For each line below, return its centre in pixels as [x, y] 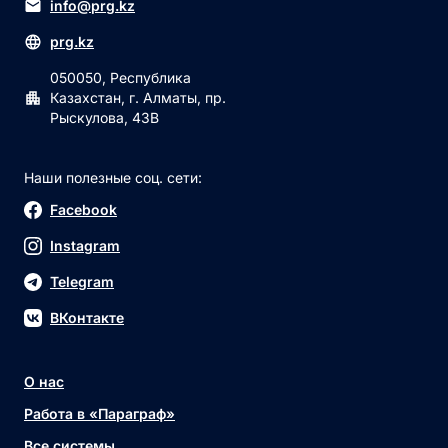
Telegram [82, 281]
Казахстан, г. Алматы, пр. [138, 97]
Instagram [85, 245]
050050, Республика [120, 77]
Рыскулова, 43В [104, 117]
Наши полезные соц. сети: [113, 177]
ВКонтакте [87, 317]
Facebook [83, 209]
